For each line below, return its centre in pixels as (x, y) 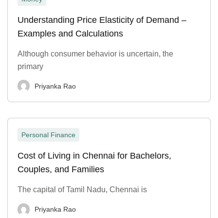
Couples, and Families (61, 170)
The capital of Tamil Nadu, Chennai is (82, 190)
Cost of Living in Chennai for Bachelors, (94, 156)
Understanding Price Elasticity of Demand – (102, 20)
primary (30, 66)
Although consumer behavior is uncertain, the (95, 54)
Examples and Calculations (70, 33)
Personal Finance (48, 135)
